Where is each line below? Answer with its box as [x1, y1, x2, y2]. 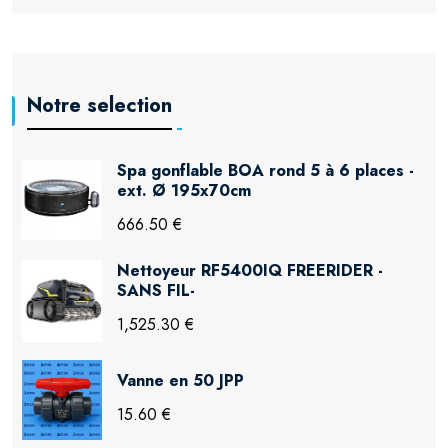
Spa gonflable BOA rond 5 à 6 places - [117, 159, 414, 183]
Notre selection [27, 90, 172, 120]
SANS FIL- [117, 279, 195, 303]
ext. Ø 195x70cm [117, 179, 251, 203]
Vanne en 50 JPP [117, 369, 244, 393]
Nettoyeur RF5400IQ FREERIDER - [117, 259, 383, 283]
